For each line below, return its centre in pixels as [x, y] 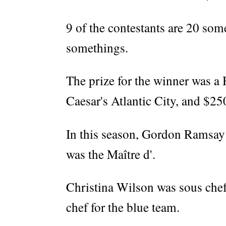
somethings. [97, 48]
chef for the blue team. [123, 207]
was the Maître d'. [111, 154]
